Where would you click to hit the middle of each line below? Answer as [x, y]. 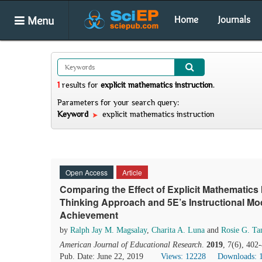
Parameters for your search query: [118, 102]
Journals [234, 19]
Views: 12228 [183, 256]
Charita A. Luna [178, 230]
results [74, 85]
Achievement [89, 215]
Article [132, 172]
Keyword [74, 114]
